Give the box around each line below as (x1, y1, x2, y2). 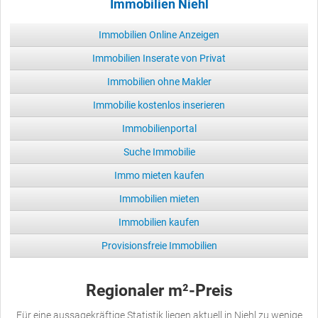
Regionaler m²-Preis (85, 280, 233, 300)
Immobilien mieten (119, 192, 199, 204)
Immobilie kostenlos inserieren (93, 99, 225, 111)
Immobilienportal (121, 122, 197, 134)
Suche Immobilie (123, 146, 195, 158)
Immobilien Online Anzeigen (99, 28, 219, 40)
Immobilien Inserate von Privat (92, 52, 226, 64)
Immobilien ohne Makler (106, 75, 212, 87)
